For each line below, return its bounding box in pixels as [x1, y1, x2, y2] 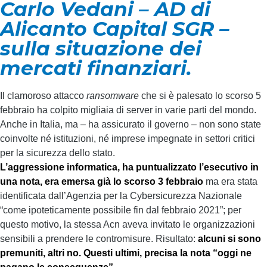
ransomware [86, 91, 139, 101]
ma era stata [203, 176, 257, 187]
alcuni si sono [198, 234, 261, 244]
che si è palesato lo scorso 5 [139, 91, 261, 101]
